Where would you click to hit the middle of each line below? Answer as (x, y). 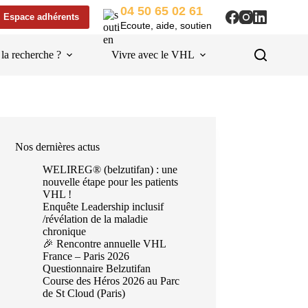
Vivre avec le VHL (153, 55)
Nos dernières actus (58, 147)
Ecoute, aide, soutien (166, 25)
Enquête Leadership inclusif (103, 206)
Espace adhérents (41, 17)
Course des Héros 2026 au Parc (111, 280)
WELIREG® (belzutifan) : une (110, 169)
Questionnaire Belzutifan (97, 268)
